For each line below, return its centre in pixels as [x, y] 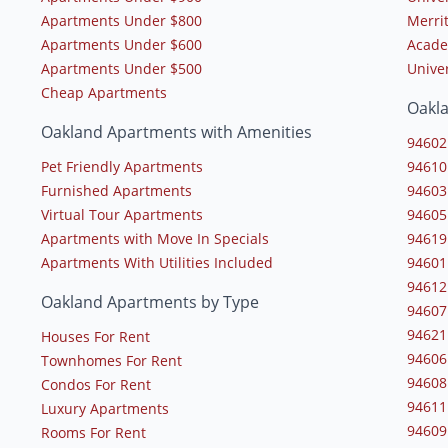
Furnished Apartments [116, 190]
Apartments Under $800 [121, 20]
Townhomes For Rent [111, 360]
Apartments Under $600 [121, 44]
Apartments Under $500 [121, 68]
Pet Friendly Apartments [121, 166]
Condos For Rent [95, 384]
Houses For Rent [95, 336]
